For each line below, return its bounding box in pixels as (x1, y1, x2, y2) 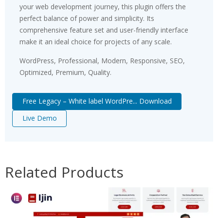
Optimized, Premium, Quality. (19, 68, 111, 77)
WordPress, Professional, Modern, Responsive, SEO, (19, 56, 185, 65)
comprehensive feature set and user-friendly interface (19, 25, 188, 35)
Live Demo (22, 113, 57, 123)
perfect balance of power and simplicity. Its (19, 14, 154, 23)
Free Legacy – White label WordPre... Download (22, 96, 172, 106)
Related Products (5, 162, 124, 182)
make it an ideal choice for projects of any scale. (19, 37, 172, 46)
